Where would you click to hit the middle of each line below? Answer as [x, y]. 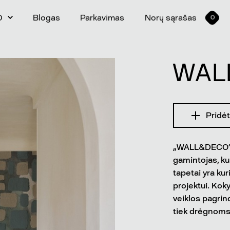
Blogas [47, 17]
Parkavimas [102, 17]
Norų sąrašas [170, 17]
